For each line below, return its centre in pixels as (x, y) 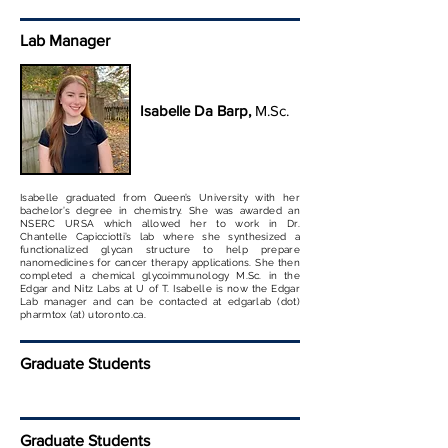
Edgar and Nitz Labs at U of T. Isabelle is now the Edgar (160, 288)
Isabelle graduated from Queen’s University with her (160, 197)
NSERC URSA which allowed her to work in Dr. (160, 223)
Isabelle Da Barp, (195, 110)
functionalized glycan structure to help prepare (160, 249)
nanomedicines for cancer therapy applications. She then (160, 262)
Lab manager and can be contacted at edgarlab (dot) (160, 301)
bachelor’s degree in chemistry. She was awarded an (160, 210)
